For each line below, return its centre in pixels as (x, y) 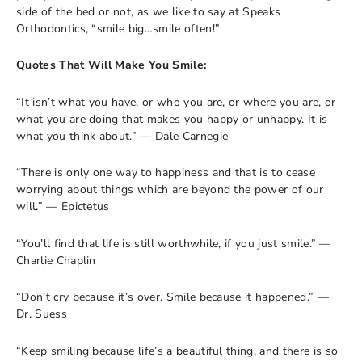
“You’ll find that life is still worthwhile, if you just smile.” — (174, 243)
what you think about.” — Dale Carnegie (122, 136)
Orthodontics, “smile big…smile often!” (118, 28)
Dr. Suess (42, 314)
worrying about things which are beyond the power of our (170, 189)
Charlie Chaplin (56, 260)
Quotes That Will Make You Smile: (112, 65)
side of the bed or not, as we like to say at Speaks (149, 11)
